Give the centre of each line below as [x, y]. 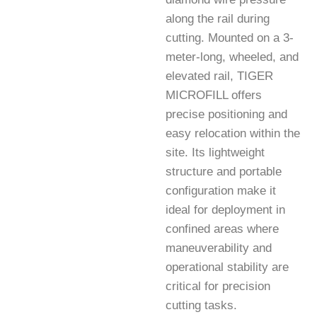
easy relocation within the [233, 134]
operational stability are [227, 267]
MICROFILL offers [214, 96]
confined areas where [222, 229]
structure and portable [224, 172]
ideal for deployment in [225, 210]
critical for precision [218, 287]
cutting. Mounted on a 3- [230, 38]
